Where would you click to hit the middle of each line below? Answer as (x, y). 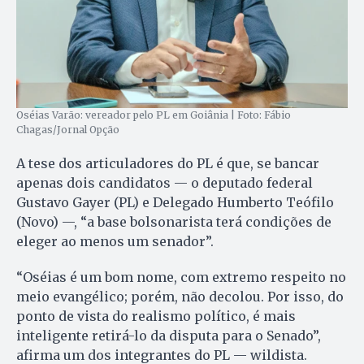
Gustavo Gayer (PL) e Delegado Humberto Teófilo (175, 203)
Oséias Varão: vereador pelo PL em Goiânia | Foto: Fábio (154, 115)
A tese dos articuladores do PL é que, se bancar (168, 164)
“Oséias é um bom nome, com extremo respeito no (181, 277)
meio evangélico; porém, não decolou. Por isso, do (180, 297)
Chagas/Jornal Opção (68, 130)
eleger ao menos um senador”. (115, 242)
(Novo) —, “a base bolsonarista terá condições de (174, 222)
